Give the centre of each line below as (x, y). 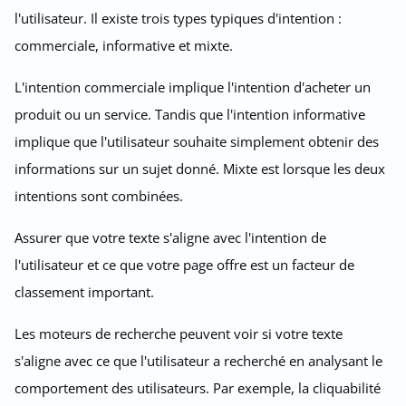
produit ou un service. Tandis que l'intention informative (190, 114)
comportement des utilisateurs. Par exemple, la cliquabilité (198, 387)
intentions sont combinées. (99, 195)
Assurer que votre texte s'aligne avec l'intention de (170, 237)
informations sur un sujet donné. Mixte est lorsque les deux (200, 168)
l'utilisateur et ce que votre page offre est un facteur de (184, 264)
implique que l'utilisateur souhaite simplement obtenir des (197, 141)
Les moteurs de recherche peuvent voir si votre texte (179, 333)
